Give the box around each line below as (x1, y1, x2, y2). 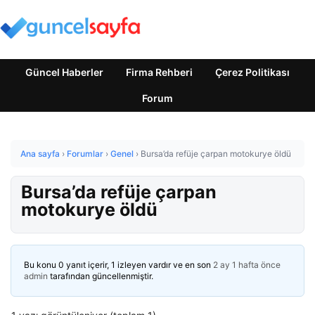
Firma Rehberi (126, 66, 193, 78)
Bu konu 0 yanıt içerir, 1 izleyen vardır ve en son (24, 259, 213, 270)
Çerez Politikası (215, 66, 290, 78)
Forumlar (67, 148, 103, 159)
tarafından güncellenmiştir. (48, 271, 153, 281)
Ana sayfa (20, 148, 60, 159)
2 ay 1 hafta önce (213, 259, 281, 270)
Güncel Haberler (25, 66, 103, 78)
